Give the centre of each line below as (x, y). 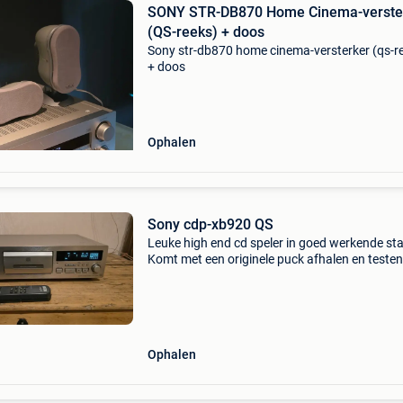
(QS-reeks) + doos (206, 32)
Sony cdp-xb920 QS (210, 224)
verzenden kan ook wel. (212, 275)
